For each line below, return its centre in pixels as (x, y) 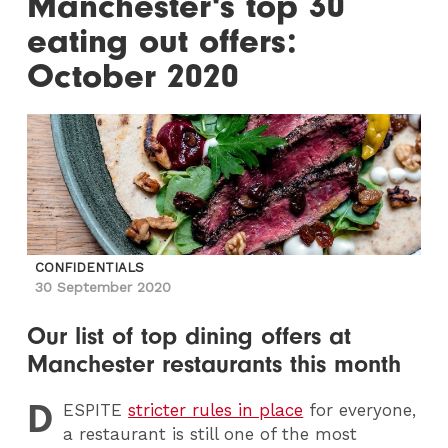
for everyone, (360, 410)
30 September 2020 (103, 287)
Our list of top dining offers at (189, 336)
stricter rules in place (216, 410)
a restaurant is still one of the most (210, 434)
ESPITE (93, 410)
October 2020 (133, 76)
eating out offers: (162, 41)
